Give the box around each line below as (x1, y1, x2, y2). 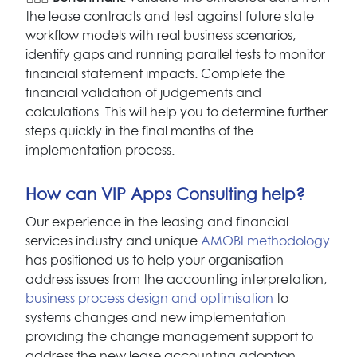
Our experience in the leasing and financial (25, 215, 288, 229)
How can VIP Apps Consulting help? (25, 186, 305, 203)
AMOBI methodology (201, 234, 330, 248)
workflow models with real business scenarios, (25, 29, 296, 42)
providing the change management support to (25, 330, 313, 343)
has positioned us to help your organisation (25, 253, 284, 267)
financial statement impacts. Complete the (25, 67, 285, 80)
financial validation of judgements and (25, 86, 261, 100)
